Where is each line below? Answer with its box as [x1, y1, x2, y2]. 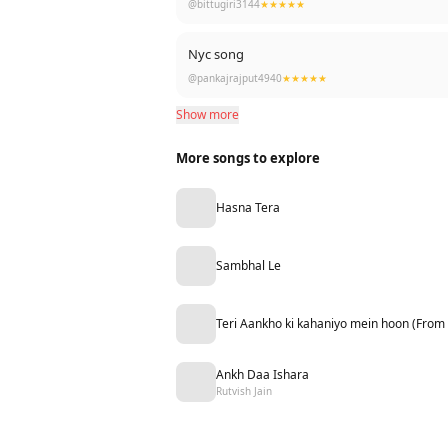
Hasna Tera [216, 199, 280, 216]
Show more [176, 106, 239, 123]
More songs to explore [176, 149, 320, 167]
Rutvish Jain [216, 383, 272, 398]
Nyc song [188, 45, 244, 63]
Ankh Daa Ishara [216, 365, 309, 383]
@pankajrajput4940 [188, 71, 282, 85]
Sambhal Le [216, 257, 281, 274]
